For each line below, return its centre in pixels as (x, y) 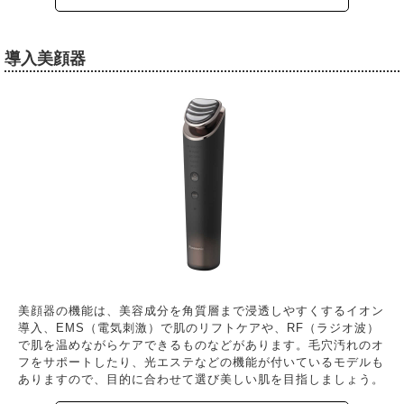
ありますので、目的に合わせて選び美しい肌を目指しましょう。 (202, 379)
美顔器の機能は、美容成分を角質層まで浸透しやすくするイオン (202, 311)
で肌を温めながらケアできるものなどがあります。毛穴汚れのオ (202, 345)
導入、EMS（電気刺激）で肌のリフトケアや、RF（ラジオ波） (199, 328)
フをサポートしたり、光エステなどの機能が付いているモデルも (202, 362)
